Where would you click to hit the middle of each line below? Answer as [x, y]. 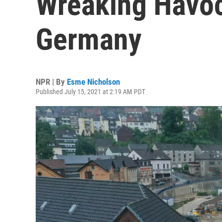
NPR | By [51, 82]
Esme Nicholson [93, 82]
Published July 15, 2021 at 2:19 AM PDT [90, 92]
